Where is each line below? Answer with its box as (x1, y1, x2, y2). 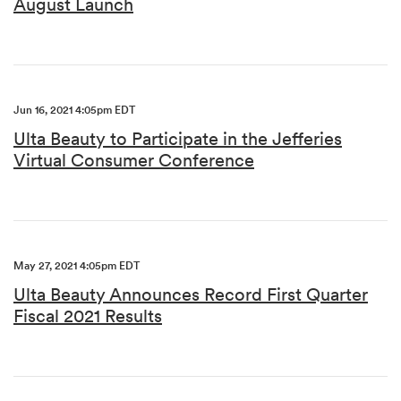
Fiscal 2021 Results (13, 304, 162, 328)
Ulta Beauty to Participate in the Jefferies (13, 127, 342, 150)
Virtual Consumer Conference (13, 149, 254, 172)
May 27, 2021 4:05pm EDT (13, 259, 140, 272)
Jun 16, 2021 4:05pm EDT (13, 103, 135, 116)
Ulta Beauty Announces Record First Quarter (13, 283, 368, 306)
